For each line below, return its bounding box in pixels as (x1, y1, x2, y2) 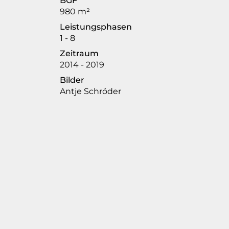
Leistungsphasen (60, 22, 132, 32)
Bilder (60, 75, 85, 85)
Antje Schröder (60, 86, 122, 97)
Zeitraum (60, 49, 99, 59)
